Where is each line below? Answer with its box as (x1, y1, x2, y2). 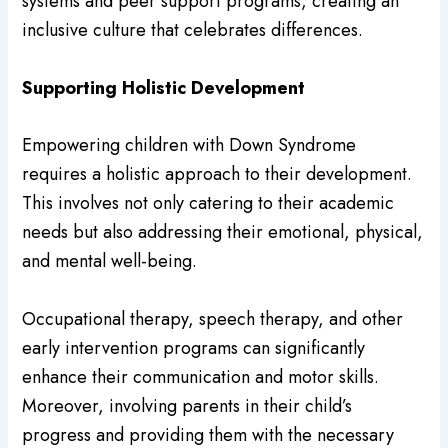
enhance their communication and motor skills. (22, 364, 380, 391)
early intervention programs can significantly (22, 335, 366, 362)
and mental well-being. (22, 248, 198, 275)
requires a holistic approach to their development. (22, 161, 413, 188)
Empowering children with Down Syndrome (22, 132, 357, 159)
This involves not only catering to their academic (22, 190, 395, 217)
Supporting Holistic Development (22, 74, 306, 101)
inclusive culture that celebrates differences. (22, 16, 364, 43)
